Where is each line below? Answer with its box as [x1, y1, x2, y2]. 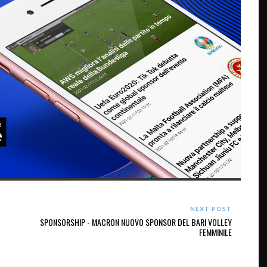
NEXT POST [190, 205, 232, 213]
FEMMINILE [199, 226, 232, 239]
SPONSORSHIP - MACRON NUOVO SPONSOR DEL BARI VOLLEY [40, 216, 232, 229]
